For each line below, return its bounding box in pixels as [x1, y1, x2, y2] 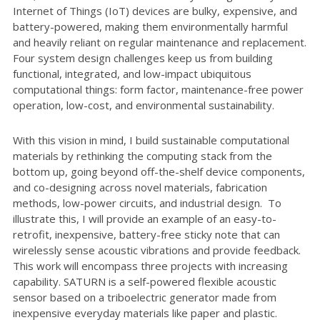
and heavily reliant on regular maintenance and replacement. [13, 34, 306, 49]
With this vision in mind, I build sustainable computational [13, 132, 289, 147]
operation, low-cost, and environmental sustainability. [13, 97, 274, 112]
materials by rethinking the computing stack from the [13, 148, 272, 163]
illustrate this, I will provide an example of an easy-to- [13, 211, 276, 226]
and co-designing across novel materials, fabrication [13, 179, 267, 194]
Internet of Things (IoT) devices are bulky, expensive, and [13, 3, 297, 18]
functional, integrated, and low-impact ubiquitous [13, 66, 251, 81]
